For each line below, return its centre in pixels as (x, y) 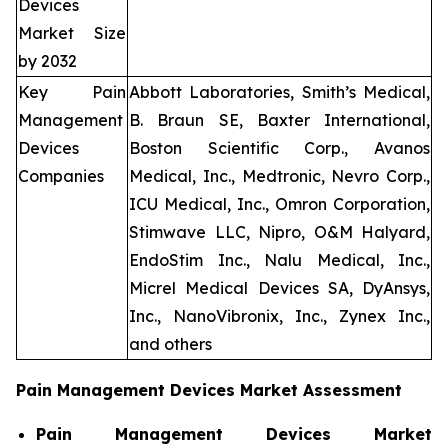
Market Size (72, 33)
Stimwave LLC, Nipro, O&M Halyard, (279, 232)
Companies (61, 176)
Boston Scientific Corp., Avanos (279, 148)
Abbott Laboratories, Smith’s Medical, (279, 92)
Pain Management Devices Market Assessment (209, 390)
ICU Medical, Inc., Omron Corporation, (279, 204)
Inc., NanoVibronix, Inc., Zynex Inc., (279, 316)
